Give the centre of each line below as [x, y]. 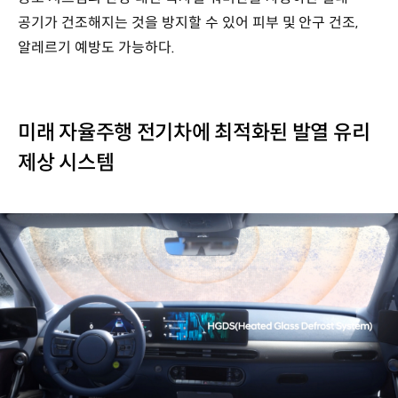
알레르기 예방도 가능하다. [96, 47]
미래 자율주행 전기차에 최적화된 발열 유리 [194, 133]
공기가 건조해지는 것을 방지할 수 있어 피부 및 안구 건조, [188, 22]
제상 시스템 [66, 163]
